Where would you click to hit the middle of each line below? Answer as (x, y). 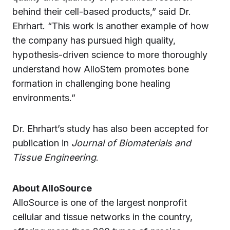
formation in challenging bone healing (91, 83)
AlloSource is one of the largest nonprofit (100, 203)
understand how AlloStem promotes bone (101, 69)
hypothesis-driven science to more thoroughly (110, 55)
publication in (42, 143)
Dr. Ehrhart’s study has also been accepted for (110, 129)
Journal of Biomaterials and (131, 143)
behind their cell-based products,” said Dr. (102, 12)
